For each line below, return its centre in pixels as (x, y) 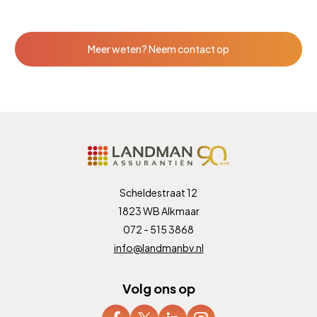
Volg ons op (158, 288)
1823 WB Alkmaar (158, 211)
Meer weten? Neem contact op (158, 48)
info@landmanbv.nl (158, 247)
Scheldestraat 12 (158, 192)
